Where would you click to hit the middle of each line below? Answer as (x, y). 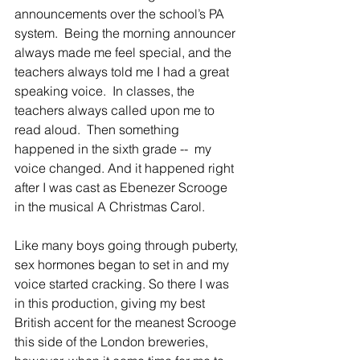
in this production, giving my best (111, 303)
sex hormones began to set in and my (123, 265)
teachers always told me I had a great (123, 72)
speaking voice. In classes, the (106, 91)
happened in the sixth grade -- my (115, 149)
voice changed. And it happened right (126, 168)
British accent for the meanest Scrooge (127, 323)
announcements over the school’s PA (121, 14)
